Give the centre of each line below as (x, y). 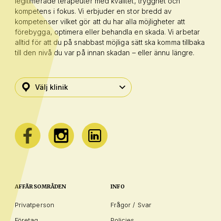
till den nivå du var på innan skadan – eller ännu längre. (105, 52)
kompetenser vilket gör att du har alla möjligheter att (100, 21)
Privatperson (35, 204)
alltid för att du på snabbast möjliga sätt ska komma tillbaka (110, 42)
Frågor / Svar (131, 204)
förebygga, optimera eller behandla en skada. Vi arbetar (107, 32)
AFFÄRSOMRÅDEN (41, 186)
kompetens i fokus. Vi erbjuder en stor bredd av (93, 11)
